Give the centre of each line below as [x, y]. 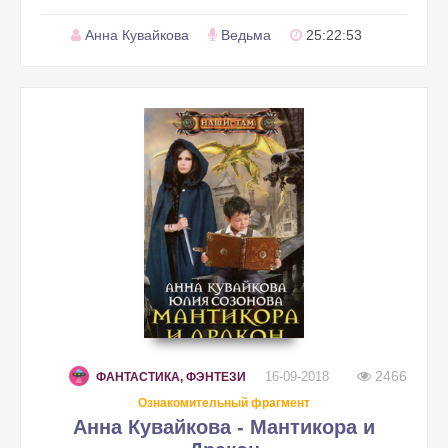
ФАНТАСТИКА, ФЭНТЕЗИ [171, 377]
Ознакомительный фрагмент [224, 403]
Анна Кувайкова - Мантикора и [224, 427]
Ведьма [246, 35]
